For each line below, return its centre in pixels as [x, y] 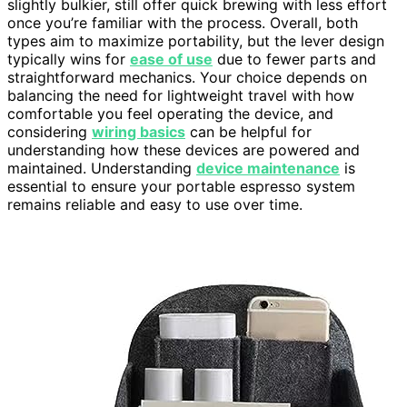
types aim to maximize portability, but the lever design [196, 40]
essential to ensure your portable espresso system [181, 186]
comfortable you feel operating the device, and [170, 113]
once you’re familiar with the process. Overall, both [183, 22]
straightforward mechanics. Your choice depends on [187, 77]
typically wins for [69, 59]
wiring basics [139, 131]
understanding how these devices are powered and [184, 149]
